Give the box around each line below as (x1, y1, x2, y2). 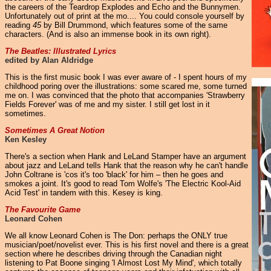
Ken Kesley (5, 135, 47, 144)
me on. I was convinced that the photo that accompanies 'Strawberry (5, 91, 245, 100)
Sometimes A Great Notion (5, 126, 105, 135)
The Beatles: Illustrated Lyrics (5, 47, 116, 56)
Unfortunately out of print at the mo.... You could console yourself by (5, 11, 244, 21)
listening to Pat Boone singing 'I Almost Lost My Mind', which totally (5, 258, 242, 267)
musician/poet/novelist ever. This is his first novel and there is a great (5, 240, 249, 249)
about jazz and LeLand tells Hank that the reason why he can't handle (5, 161, 248, 170)
